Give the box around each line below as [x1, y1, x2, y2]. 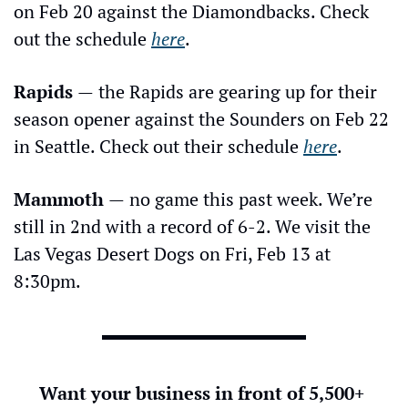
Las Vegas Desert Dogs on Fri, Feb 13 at [14, 240, 331, 266]
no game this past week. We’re [129, 186, 372, 211]
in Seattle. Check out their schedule [14, 133, 303, 158]
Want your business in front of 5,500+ [39, 380, 364, 405]
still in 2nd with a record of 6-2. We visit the [14, 213, 371, 239]
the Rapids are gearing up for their [98, 78, 377, 104]
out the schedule [14, 25, 151, 51]
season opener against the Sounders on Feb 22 [14, 106, 389, 131]
